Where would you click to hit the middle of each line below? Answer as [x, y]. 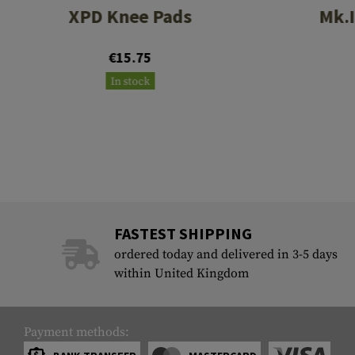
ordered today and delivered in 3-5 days [225, 255]
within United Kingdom [181, 274]
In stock [130, 82]
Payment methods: [76, 332]
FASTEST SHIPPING [183, 234]
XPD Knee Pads [130, 17]
